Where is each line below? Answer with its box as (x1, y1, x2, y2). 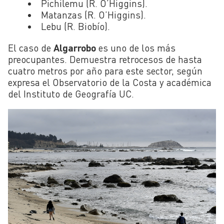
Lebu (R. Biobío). (41, 20, 110, 32)
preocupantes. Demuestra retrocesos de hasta (8, 53, 202, 65)
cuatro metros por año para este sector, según (8, 64, 202, 76)
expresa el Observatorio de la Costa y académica (8, 76, 211, 88)
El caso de (8, 41, 53, 53)
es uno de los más (96, 41, 175, 53)
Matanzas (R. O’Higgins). (41, 9, 146, 21)
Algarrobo (53, 41, 96, 53)
